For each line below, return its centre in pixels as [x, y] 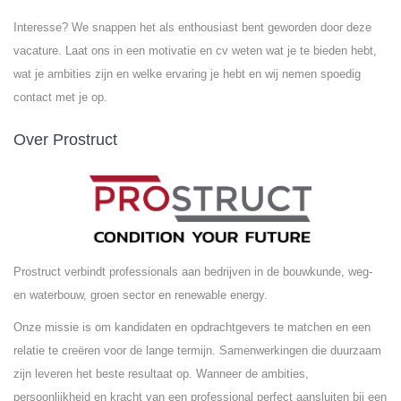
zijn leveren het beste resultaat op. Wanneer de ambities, [161, 374]
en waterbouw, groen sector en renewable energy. [141, 295]
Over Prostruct [65, 140]
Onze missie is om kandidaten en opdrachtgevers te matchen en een [192, 327]
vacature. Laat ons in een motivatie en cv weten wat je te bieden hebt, [195, 51]
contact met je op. [60, 97]
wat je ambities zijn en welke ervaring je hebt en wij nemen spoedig [187, 74]
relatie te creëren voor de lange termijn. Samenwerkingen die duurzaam [197, 350]
